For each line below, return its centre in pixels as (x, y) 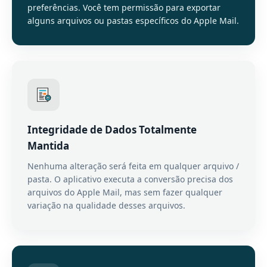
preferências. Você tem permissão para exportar (124, 7)
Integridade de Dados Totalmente (112, 130)
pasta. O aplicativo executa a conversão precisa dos (130, 179)
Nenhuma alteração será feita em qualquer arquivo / (133, 166)
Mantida (48, 146)
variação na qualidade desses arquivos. (106, 205)
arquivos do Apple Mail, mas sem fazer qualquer (125, 192)
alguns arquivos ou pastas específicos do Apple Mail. (133, 21)
